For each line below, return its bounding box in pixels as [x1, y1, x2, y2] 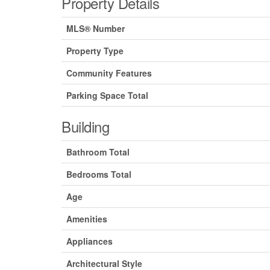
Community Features [66, 67, 152, 80]
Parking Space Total [66, 89, 148, 102]
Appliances [66, 235, 113, 248]
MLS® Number [66, 22, 125, 35]
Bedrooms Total [66, 168, 131, 181]
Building [61, 116, 110, 137]
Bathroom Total [66, 146, 130, 159]
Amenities [66, 213, 107, 225]
